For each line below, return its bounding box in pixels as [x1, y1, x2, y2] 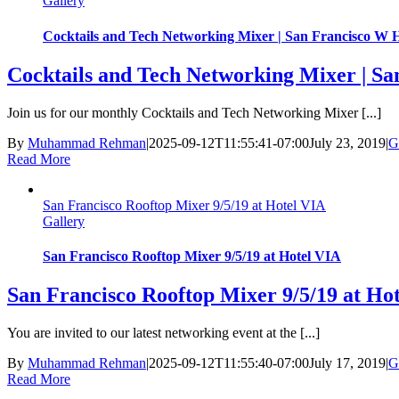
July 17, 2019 [309, 355, 386, 371]
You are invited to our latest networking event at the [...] [7, 325, 320, 341]
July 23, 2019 [309, 134, 386, 151]
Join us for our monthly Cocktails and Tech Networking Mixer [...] [7, 104, 381, 120]
